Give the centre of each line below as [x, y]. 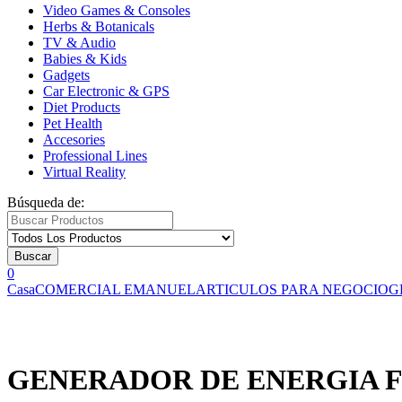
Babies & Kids [85, 59]
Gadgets [66, 75]
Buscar [33, 256]
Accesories [74, 140]
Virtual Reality [84, 172]
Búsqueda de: [46, 202]
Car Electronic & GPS [106, 91]
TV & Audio [79, 43]
